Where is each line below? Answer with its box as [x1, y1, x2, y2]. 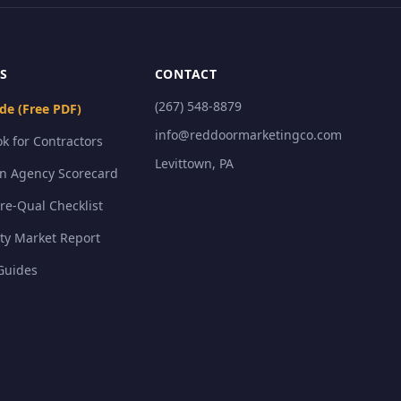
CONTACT [154, 65, 218, 82]
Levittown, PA [154, 155, 234, 172]
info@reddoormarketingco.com [154, 126, 342, 143]
